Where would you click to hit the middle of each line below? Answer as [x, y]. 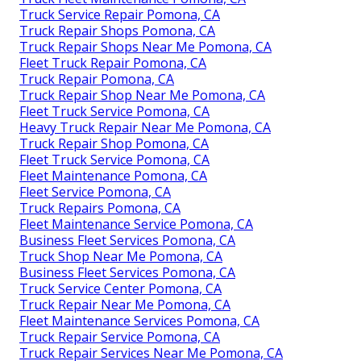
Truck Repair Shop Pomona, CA [114, 144]
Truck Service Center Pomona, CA [120, 289]
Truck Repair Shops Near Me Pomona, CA [145, 47]
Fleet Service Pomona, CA [95, 192]
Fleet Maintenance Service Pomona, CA [136, 224]
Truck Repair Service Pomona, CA [120, 337]
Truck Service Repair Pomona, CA [120, 15]
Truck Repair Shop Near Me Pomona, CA [142, 95]
